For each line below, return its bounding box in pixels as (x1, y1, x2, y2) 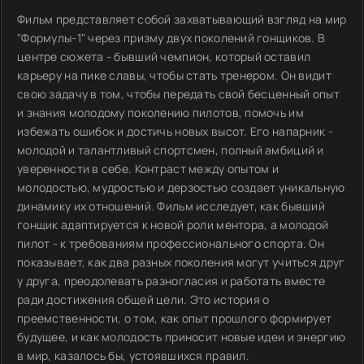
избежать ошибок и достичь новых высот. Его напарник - (17, 123, 333, 139)
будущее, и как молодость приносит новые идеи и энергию (17, 329, 346, 344)
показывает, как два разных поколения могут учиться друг (17, 254, 345, 270)
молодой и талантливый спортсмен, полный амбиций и (17, 142, 324, 158)
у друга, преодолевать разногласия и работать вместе (17, 273, 326, 288)
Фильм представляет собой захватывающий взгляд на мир (17, 11, 347, 27)
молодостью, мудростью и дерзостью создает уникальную (17, 180, 345, 195)
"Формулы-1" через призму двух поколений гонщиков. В (17, 30, 326, 45)
